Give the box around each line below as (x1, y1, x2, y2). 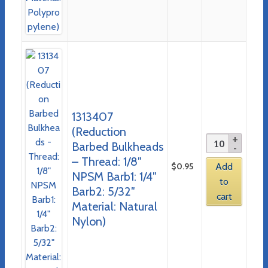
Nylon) (71, 214, 106, 229)
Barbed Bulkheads (71, 139, 163, 154)
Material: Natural (71, 199, 157, 214)
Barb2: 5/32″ (71, 184, 135, 199)
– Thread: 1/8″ (71, 154, 142, 169)
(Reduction (71, 124, 126, 139)
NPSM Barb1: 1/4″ (71, 169, 157, 184)
